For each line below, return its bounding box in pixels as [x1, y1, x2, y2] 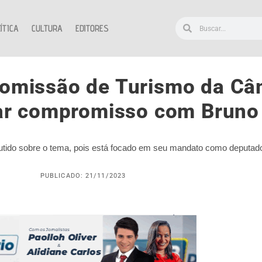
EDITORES [75, 22, 109, 34]
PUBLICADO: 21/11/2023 [40, 172, 126, 180]
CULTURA [32, 22, 63, 34]
